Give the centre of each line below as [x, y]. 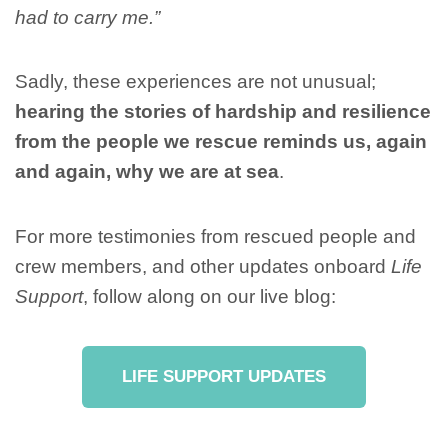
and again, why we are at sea [147, 172]
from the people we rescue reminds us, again [221, 142]
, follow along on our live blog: [209, 296]
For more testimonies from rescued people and [215, 236]
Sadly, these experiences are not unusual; [195, 82]
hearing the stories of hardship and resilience [223, 112]
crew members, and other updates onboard [203, 266]
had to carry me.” [87, 17]
